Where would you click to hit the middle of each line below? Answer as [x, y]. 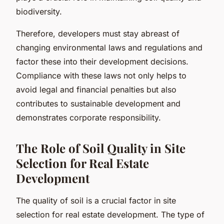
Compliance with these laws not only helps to [101, 75]
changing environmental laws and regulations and [109, 47]
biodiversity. [39, 11]
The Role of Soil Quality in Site [101, 148]
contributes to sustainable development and [98, 103]
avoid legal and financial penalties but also [96, 89]
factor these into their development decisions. [102, 61]
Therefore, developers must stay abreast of [98, 33]
